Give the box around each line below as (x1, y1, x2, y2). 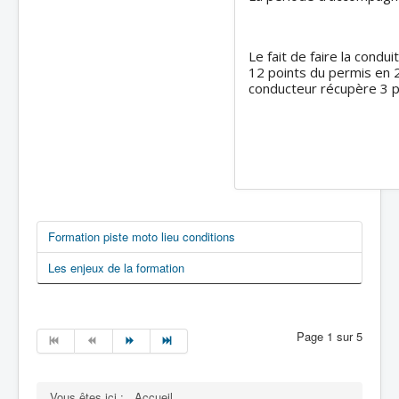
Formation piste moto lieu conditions (48, 228, 235, 245)
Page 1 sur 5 (297, 328, 362, 345)
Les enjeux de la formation (48, 259, 184, 276)
